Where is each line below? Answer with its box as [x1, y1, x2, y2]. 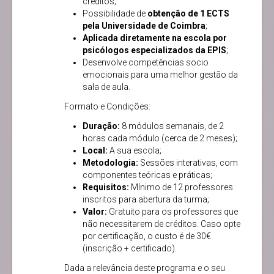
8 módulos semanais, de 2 [120, 121, 224, 131]
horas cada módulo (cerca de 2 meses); [83, 133, 237, 144]
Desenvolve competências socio [83, 57, 209, 68]
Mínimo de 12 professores [129, 182, 233, 193]
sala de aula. [83, 82, 130, 92]
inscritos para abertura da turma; [83, 194, 209, 205]
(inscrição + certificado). [83, 243, 177, 254]
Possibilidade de [83, 9, 147, 19]
